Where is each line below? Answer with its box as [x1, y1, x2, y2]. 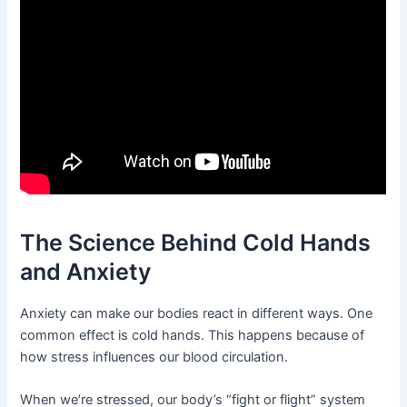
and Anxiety [20, 258, 152, 286]
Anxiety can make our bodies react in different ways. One [20, 304, 373, 322]
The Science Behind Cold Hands [20, 229, 372, 257]
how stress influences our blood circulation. [20, 348, 289, 365]
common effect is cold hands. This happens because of [20, 326, 365, 343]
